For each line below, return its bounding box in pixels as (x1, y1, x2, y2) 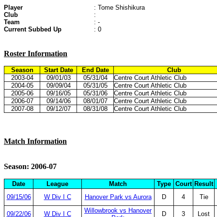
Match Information (4, 137, 67, 145)
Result (194, 180, 213, 187)
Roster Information (4, 49, 67, 58)
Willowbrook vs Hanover (84, 207, 152, 214)
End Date (81, 66, 109, 74)
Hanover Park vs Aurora (84, 193, 152, 201)
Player (4, 4, 23, 11)
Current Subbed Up (4, 26, 62, 33)
